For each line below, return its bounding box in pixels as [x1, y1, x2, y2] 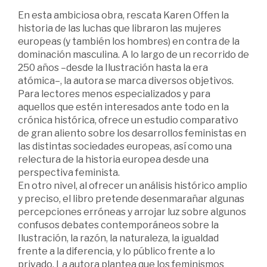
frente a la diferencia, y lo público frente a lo [18, 245, 215, 257]
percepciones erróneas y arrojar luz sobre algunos [18, 206, 246, 218]
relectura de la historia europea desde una [18, 153, 209, 165]
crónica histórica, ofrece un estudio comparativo [18, 114, 238, 126]
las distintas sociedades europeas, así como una [18, 140, 232, 152]
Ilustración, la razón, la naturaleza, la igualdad [18, 232, 219, 244]
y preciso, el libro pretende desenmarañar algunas [18, 193, 244, 204]
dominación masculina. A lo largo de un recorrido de [18, 48, 249, 60]
